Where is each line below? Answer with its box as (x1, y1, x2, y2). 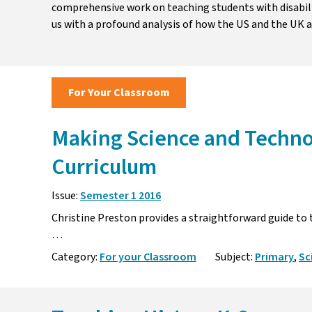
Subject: (213, 249, 255, 265)
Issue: (52, 188, 80, 204)
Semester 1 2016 (80, 188, 161, 204)
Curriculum (52, 151, 157, 184)
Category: (52, 249, 100, 265)
